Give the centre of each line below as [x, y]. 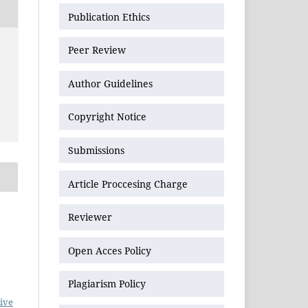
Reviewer [90, 217]
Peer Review [97, 50]
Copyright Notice [107, 117]
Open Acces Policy [110, 250]
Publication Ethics [109, 16]
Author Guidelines [110, 83]
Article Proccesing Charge [128, 184]
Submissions [98, 150]
